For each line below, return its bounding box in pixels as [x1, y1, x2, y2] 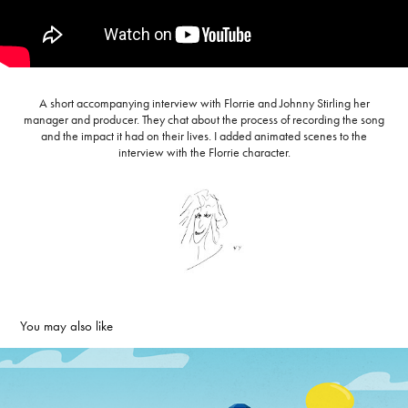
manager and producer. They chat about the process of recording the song [24, 112, 384, 127]
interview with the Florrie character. [117, 145, 291, 160]
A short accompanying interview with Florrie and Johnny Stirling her [38, 96, 370, 111]
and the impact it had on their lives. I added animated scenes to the [41, 128, 367, 144]
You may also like [20, 317, 114, 334]
